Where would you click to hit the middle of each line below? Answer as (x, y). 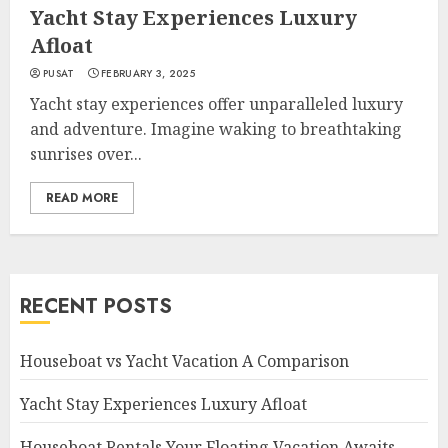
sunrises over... (86, 154)
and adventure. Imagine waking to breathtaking (216, 129)
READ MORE (82, 198)
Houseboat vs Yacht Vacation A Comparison (184, 361)
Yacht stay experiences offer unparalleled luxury (216, 104)
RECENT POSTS (96, 306)
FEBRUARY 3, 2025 (148, 73)
